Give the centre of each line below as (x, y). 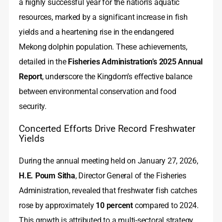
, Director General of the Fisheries (131, 176)
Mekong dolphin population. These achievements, (103, 47)
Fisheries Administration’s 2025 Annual (136, 62)
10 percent (114, 206)
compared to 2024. (166, 206)
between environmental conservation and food (98, 92)
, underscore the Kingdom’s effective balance (117, 77)
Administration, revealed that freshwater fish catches (108, 191)
